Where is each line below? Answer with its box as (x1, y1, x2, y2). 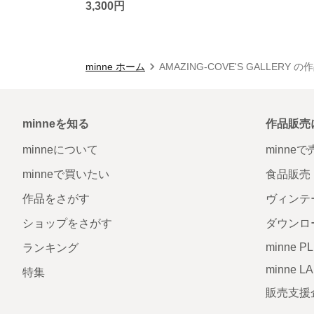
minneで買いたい (22, 168, 109, 180)
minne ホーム (86, 60, 145, 72)
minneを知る (22, 117, 89, 130)
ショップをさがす (22, 217, 112, 229)
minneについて (22, 143, 98, 156)
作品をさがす (22, 192, 90, 205)
